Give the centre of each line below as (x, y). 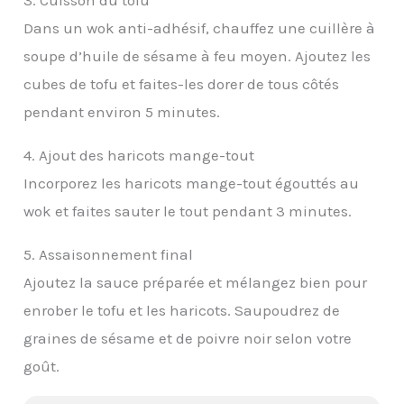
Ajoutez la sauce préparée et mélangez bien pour (196, 282)
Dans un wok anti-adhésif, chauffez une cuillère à (200, 28)
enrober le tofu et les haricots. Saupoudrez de (182, 310)
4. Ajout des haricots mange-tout (139, 155)
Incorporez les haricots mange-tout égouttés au (192, 183)
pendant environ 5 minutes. (122, 111)
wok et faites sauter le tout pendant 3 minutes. (188, 211)
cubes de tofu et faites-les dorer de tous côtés (182, 83)
